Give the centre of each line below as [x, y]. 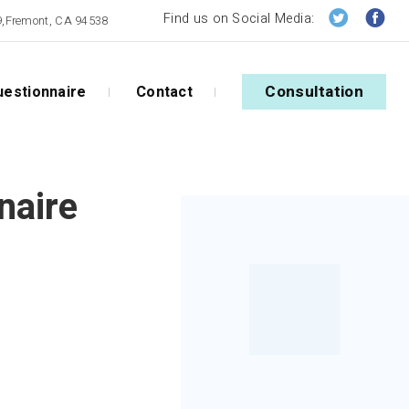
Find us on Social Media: [239, 19]
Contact [164, 92]
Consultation [314, 91]
